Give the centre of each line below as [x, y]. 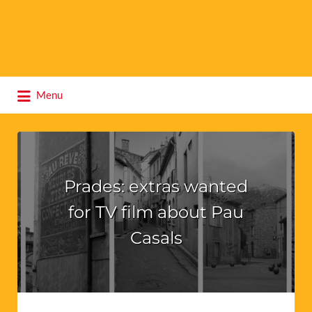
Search [28, 85]
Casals [156, 237]
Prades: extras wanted [156, 186]
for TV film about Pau [156, 212]
